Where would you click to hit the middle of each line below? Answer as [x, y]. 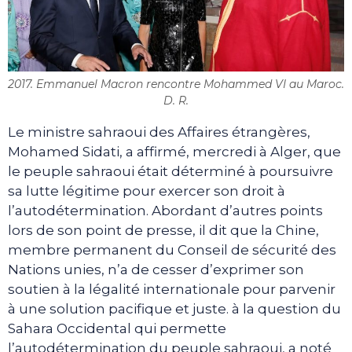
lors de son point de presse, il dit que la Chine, [163, 231]
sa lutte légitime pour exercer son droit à [147, 191]
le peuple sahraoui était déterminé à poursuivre [170, 172]
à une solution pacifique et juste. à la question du [174, 309]
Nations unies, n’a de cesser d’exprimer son [156, 270]
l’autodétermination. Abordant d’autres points [165, 211]
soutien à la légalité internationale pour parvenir [172, 290]
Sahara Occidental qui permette [117, 329]
